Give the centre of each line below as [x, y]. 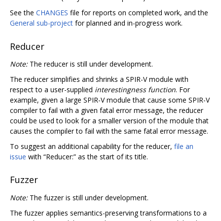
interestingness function [135, 89]
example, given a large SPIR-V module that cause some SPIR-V [110, 100]
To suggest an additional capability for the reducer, [92, 146]
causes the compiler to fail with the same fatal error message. [109, 131]
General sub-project [41, 23]
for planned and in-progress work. [128, 23]
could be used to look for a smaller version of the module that [109, 120]
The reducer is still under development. [90, 64]
